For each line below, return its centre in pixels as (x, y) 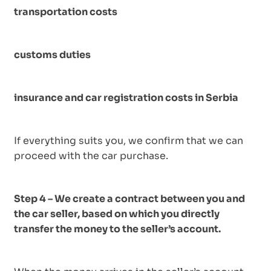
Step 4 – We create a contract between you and (129, 198)
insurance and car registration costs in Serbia (126, 97)
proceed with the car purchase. (91, 155)
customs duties (52, 54)
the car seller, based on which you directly (117, 214)
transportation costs (66, 11)
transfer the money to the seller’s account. (117, 229)
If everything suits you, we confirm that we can (129, 140)
